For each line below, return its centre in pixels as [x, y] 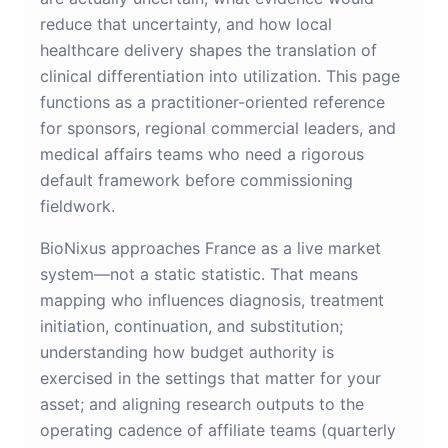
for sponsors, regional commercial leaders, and [218, 128]
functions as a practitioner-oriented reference [212, 102]
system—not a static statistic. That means [199, 274]
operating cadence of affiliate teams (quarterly [218, 430]
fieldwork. [77, 206]
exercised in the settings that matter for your [210, 378]
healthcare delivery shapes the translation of [208, 50]
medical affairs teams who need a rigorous [202, 154]
